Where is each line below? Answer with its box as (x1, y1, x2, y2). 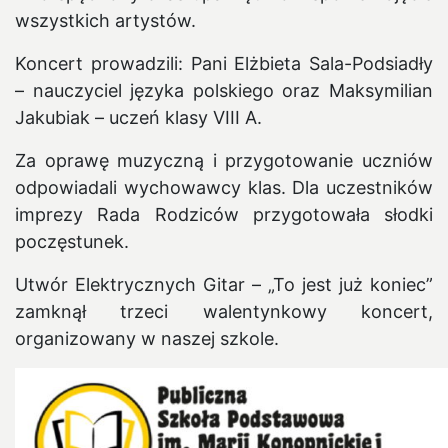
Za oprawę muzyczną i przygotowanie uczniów (15, 149, 433, 171)
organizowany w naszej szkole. (15, 327, 279, 349)
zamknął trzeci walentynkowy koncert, (15, 300, 433, 322)
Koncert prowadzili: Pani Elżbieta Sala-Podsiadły (15, 52, 433, 74)
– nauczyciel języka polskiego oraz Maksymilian (15, 79, 433, 101)
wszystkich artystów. (15, 9, 196, 31)
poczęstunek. (15, 230, 129, 252)
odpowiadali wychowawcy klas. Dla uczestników (15, 176, 433, 198)
